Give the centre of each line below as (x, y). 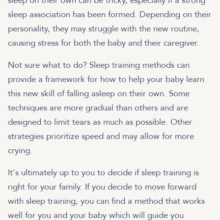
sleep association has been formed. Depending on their (110, 15)
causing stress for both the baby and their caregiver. (105, 43)
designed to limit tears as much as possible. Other (100, 122)
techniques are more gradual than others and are (98, 108)
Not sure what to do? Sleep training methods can (99, 65)
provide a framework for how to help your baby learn (106, 80)
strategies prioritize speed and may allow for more (101, 137)
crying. (20, 151)
